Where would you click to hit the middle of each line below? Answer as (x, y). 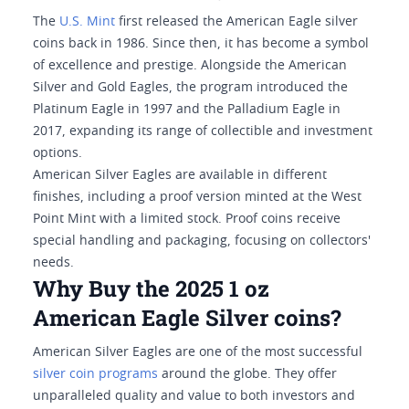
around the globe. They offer (247, 374)
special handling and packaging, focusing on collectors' (202, 241)
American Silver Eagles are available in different (180, 175)
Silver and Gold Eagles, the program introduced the (190, 88)
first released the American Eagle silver (236, 22)
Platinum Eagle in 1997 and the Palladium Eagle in (187, 110)
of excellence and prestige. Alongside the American (190, 66)
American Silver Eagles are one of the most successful (198, 352)
